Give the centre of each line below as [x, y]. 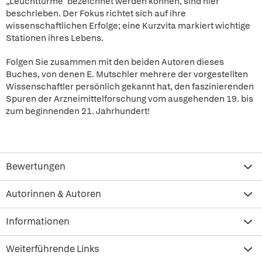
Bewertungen [36, 166]
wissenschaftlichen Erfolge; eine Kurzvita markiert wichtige [128, 26]
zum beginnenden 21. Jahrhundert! [78, 111]
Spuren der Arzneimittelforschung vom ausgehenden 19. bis [130, 99]
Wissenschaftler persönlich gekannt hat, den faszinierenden [130, 87]
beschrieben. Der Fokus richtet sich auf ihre [96, 13]
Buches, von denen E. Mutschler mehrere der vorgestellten [127, 74]
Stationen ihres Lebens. [55, 38]
